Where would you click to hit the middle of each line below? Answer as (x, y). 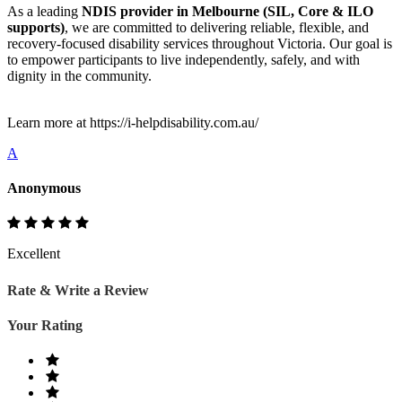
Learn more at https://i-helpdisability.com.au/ (133, 122)
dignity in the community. (81, 75)
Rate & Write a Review (78, 290)
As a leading (44, 11)
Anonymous (44, 188)
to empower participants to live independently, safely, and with (184, 59)
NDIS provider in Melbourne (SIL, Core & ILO (227, 11)
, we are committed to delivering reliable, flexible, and (217, 27)
